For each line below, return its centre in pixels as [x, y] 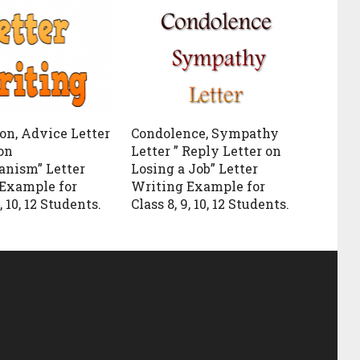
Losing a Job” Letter [195, 168]
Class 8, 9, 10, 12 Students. [211, 203]
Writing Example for [198, 186]
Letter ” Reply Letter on [207, 150]
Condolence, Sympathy [205, 133]
